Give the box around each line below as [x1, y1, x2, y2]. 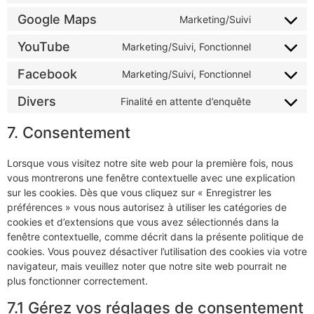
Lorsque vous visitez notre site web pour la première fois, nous [7, 157, 293, 170]
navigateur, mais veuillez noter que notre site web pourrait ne [7, 260, 287, 273]
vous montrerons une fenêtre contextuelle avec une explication [7, 172, 295, 184]
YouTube [18, 39, 70, 54]
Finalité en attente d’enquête [121, 95, 251, 107]
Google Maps [18, 11, 97, 27]
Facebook [18, 66, 77, 81]
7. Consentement [7, 123, 130, 142]
